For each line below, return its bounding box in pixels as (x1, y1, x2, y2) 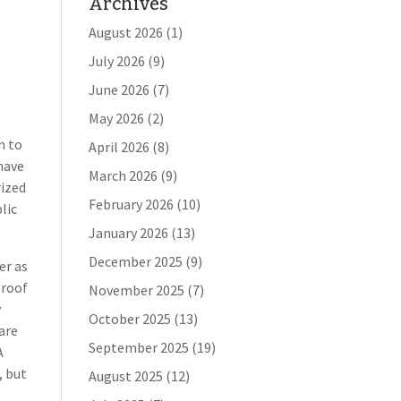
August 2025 (88, 367, 163, 385)
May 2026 (88, 109, 144, 127)
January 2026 (88, 224, 168, 242)
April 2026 (88, 138, 149, 156)
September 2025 (88, 338, 189, 356)
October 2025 (88, 310, 171, 328)
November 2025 (88, 281, 184, 299)
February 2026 (88, 195, 174, 213)
